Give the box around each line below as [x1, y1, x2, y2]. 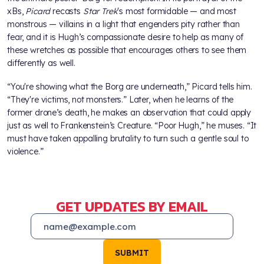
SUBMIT [115, 247, 149, 259]
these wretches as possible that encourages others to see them [7, 44, 247, 55]
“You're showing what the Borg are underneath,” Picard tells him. [7, 81, 252, 92]
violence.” [7, 146, 44, 157]
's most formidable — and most [117, 5, 236, 16]
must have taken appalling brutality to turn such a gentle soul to [7, 133, 249, 144]
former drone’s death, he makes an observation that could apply [7, 107, 252, 118]
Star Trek [82, 5, 118, 16]
